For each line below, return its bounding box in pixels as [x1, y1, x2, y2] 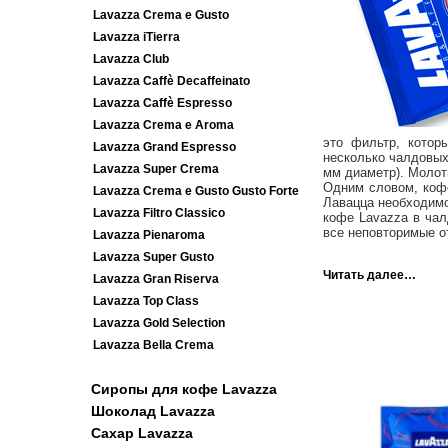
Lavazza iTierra [92, 30, 180, 44]
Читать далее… [322, 268, 416, 283]
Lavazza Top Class [92, 294, 199, 308]
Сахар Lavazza [90, 425, 193, 441]
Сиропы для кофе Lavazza [90, 381, 277, 397]
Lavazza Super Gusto [92, 250, 214, 264]
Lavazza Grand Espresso [92, 140, 236, 154]
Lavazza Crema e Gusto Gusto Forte [92, 184, 299, 198]
